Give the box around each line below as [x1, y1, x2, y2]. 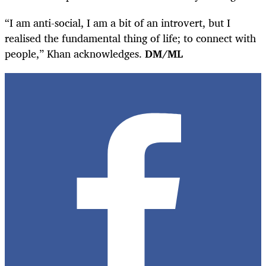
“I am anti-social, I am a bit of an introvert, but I [5, 14, 230, 32]
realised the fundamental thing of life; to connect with [5, 29, 256, 47]
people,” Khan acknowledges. [5, 45, 145, 63]
